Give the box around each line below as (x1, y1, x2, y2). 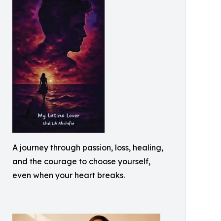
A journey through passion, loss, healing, (12, 142, 163, 152)
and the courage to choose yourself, (12, 156, 150, 166)
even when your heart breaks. (12, 170, 125, 180)
